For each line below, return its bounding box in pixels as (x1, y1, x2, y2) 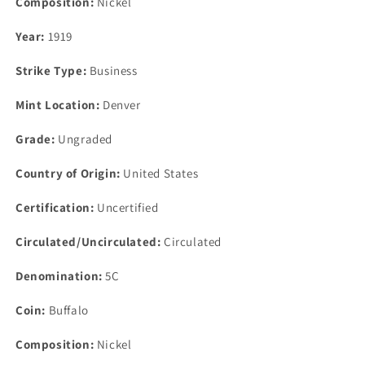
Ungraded (55, 130, 113, 147)
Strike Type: (15, 62, 87, 78)
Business (86, 62, 138, 78)
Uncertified (94, 199, 159, 215)
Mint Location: (15, 96, 100, 112)
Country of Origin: (15, 165, 121, 181)
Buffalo (46, 301, 89, 318)
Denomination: (15, 267, 103, 284)
